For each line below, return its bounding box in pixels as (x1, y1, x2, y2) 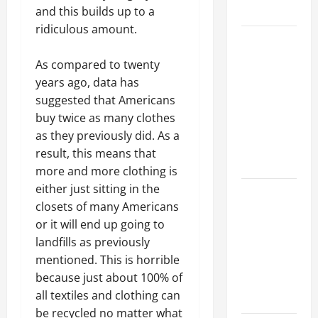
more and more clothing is (35, 163, 177, 179)
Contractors (241, 120, 297, 137)
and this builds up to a (35, 3, 155, 19)
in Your (241, 138, 273, 155)
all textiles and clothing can (35, 287, 180, 303)
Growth (241, 3, 275, 20)
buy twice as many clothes (35, 109, 175, 126)
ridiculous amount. (35, 21, 137, 37)
